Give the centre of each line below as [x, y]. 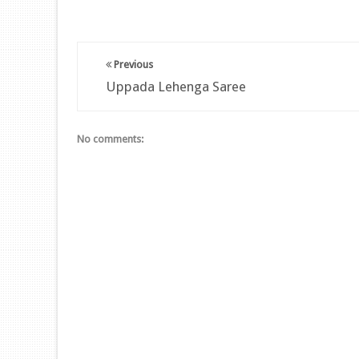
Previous [132, 65]
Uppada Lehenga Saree [176, 87]
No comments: [110, 139]
